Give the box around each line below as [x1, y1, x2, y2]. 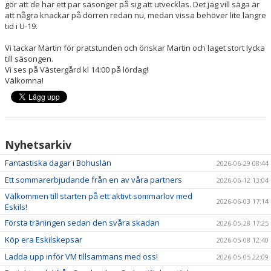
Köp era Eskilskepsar [5, 234, 82, 245]
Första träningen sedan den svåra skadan [5, 217, 160, 228]
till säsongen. [5, 53, 53, 64]
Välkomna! [5, 75, 44, 86]
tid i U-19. [5, 21, 38, 31]
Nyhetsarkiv [5, 137, 71, 152]
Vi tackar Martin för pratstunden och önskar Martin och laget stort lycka [5, 42, 265, 53]
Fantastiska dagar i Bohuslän [5, 157, 111, 168]
